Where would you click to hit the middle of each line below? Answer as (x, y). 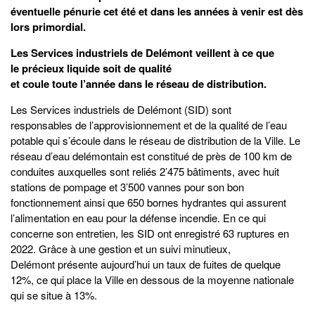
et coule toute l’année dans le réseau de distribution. (139, 84)
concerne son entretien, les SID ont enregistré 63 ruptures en (150, 233)
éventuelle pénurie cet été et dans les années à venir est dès (157, 12)
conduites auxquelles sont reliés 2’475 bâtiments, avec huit (145, 172)
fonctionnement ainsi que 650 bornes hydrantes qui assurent (148, 202)
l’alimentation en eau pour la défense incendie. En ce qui (138, 218)
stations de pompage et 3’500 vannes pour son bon (127, 187)
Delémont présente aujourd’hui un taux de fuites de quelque (146, 264)
